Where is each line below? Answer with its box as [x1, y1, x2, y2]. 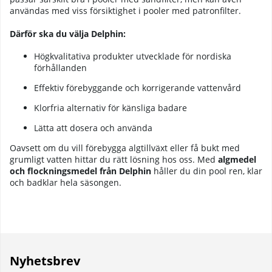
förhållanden [34, 62, 87, 74]
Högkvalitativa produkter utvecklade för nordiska [34, 50, 231, 63]
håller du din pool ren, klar [151, 165, 262, 177]
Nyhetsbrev [10, 253, 80, 270]
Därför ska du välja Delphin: [10, 27, 126, 39]
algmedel [218, 154, 256, 166]
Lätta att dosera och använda [34, 122, 152, 134]
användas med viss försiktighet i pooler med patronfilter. [10, 5, 241, 17]
